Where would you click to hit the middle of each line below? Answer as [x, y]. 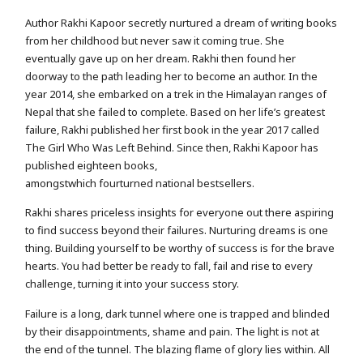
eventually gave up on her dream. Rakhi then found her [161, 59]
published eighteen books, [92, 166]
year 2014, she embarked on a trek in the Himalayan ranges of [176, 94]
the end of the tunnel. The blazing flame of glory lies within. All [178, 349]
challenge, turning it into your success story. [132, 284]
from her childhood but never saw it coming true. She [155, 41]
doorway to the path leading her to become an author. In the [172, 77]
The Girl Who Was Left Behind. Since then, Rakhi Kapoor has [172, 148]
